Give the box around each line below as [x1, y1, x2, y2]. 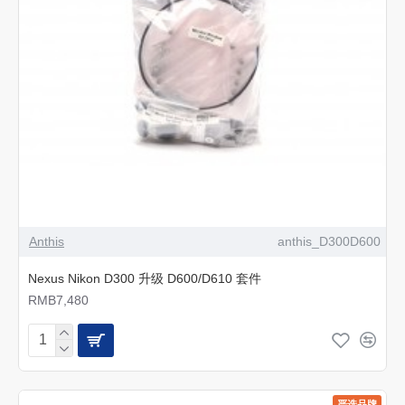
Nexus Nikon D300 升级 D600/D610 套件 [28, 270, 261, 286]
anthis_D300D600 [277, 233, 381, 249]
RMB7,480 [28, 292, 89, 307]
